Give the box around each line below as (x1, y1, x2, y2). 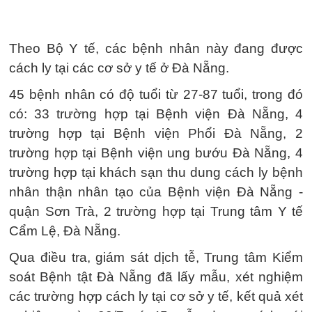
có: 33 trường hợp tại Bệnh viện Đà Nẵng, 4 (9, 107, 303, 121)
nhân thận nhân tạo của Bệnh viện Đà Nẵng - (9, 185, 303, 199)
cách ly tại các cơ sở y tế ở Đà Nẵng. (9, 61, 229, 75)
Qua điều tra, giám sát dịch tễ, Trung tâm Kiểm (9, 250, 303, 265)
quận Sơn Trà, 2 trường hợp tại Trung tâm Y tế (9, 204, 303, 219)
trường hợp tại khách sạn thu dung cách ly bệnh (9, 165, 303, 180)
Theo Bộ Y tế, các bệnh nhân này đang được (9, 41, 303, 56)
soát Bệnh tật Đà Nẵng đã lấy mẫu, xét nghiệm (9, 270, 303, 284)
